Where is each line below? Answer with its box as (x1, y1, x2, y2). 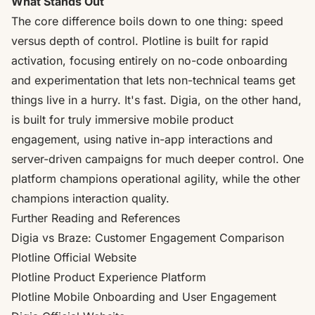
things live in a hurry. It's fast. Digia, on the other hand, (11, 92, 302, 107)
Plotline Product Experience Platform (11, 269, 206, 284)
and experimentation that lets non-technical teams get (11, 72, 295, 87)
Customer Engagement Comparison (95, 230, 284, 245)
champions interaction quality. (11, 191, 169, 205)
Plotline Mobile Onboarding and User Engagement (11, 289, 276, 304)
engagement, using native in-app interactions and (11, 131, 273, 146)
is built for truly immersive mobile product (11, 112, 233, 127)
